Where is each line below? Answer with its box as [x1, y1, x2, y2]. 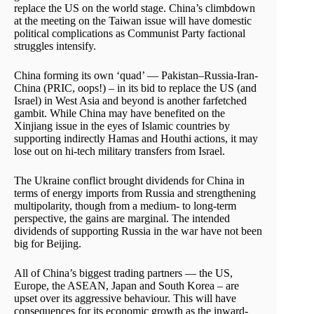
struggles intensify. [14, 39, 96, 52]
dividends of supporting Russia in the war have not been [14, 224, 262, 237]
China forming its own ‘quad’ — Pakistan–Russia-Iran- [14, 69, 258, 81]
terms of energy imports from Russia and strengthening [14, 186, 256, 199]
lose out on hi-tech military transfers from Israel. [14, 144, 225, 157]
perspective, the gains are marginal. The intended [14, 212, 230, 224]
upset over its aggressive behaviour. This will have [14, 292, 236, 304]
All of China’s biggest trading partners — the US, [14, 266, 233, 279]
